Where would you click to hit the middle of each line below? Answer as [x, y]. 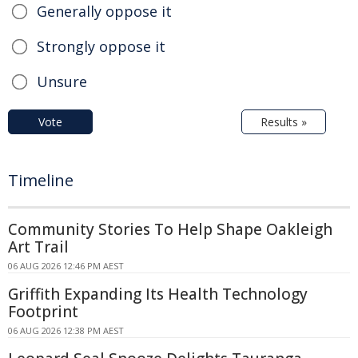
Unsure [62, 81]
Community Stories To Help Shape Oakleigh [170, 229]
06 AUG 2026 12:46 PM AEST [66, 265]
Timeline [41, 180]
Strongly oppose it [101, 46]
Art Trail [38, 247]
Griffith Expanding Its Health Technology [158, 294]
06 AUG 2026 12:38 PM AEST [66, 330]
